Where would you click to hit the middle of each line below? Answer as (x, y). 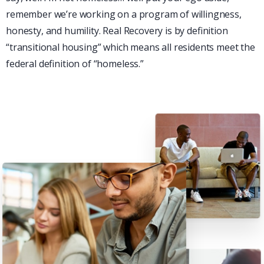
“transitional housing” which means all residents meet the (131, 47)
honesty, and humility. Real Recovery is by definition (117, 31)
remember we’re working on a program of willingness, (124, 14)
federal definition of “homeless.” (75, 64)
